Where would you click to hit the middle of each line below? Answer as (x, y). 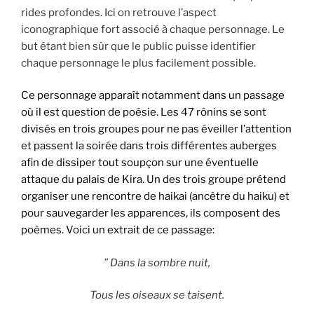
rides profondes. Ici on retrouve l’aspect (119, 12)
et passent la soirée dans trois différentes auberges (149, 146)
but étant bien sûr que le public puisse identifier (138, 46)
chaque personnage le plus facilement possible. (138, 63)
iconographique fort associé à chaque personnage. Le (153, 29)
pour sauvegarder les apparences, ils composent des (151, 213)
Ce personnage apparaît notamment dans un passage (153, 96)
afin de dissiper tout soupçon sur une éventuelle (140, 163)
